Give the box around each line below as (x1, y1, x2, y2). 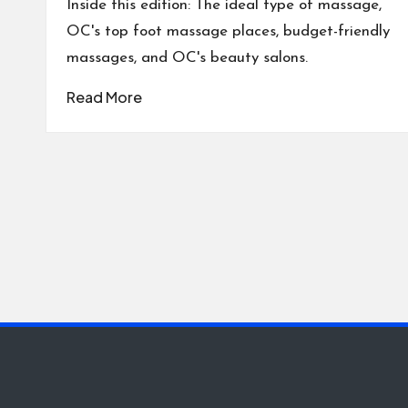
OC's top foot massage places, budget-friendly (66, 24, 390, 39)
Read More (66, 87, 142, 107)
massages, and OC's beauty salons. (66, 50, 308, 66)
